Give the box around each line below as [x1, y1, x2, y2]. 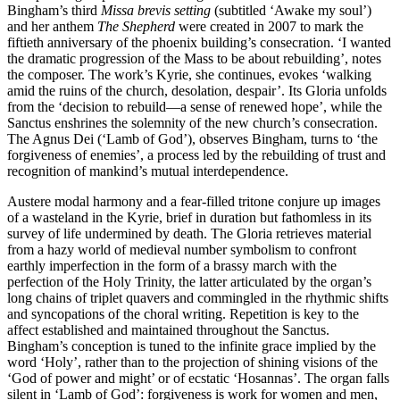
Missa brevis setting [101, 3, 211, 19]
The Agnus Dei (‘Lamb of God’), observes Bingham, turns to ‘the [7, 131, 378, 147]
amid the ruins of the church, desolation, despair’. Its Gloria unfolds [7, 83, 387, 99]
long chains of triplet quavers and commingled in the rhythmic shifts [7, 290, 388, 306]
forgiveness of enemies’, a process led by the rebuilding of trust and [7, 147, 386, 163]
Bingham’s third [7, 3, 101, 19]
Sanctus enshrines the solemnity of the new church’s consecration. [7, 115, 378, 131]
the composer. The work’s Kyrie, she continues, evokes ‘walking [7, 67, 371, 83]
